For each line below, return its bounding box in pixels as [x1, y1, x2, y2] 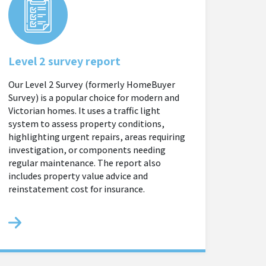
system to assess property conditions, [8, 118, 164, 130]
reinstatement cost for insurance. [8, 183, 145, 195]
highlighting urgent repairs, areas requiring [8, 131, 185, 143]
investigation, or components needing [8, 144, 166, 156]
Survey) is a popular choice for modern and [8, 91, 179, 104]
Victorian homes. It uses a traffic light [8, 104, 160, 117]
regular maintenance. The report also [8, 157, 161, 169]
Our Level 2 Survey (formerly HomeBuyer [8, 78, 175, 91]
